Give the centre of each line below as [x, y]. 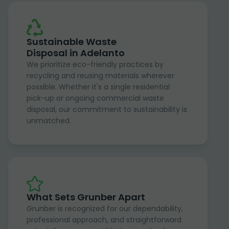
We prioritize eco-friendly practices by [95, 64]
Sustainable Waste [72, 41]
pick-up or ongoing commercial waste [95, 98]
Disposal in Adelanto [76, 53]
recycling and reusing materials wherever [100, 75]
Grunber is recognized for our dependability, [105, 208]
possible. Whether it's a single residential [98, 87]
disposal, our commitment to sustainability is [107, 109]
